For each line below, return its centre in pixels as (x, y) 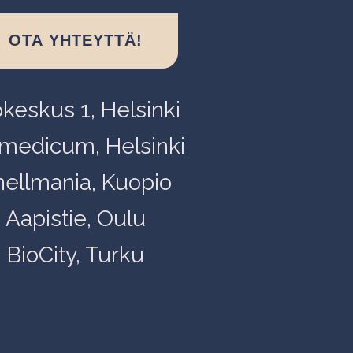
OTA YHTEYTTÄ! (76, 41)
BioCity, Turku (76, 255)
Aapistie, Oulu (76, 218)
